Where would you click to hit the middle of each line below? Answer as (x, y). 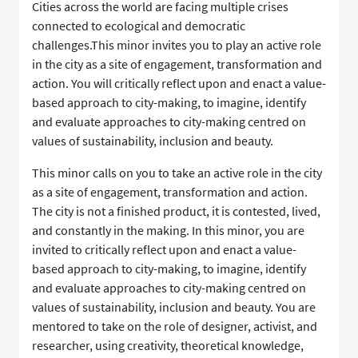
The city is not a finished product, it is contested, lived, (176, 211)
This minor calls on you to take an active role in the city (177, 173)
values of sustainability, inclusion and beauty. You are (174, 307)
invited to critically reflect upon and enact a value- (164, 250)
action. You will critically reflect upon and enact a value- (179, 84)
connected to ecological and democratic (139, 26)
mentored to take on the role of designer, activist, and (175, 326)
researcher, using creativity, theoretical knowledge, (168, 346)
